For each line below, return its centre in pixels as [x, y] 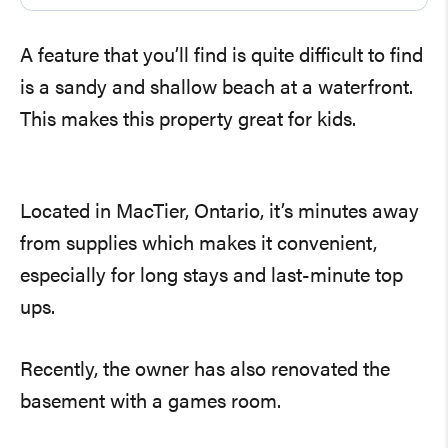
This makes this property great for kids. [188, 120]
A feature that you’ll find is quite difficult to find [221, 56]
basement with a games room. [150, 402]
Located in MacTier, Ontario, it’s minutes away [219, 212]
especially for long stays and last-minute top [211, 276]
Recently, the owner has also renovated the [205, 370]
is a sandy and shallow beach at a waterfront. [216, 88]
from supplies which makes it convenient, [198, 244]
